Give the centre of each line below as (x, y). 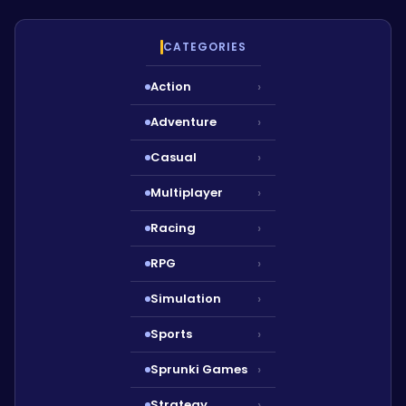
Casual (174, 157)
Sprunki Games (199, 369)
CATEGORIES (204, 46)
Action (171, 86)
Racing (173, 227)
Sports (171, 333)
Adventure (184, 121)
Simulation (186, 298)
